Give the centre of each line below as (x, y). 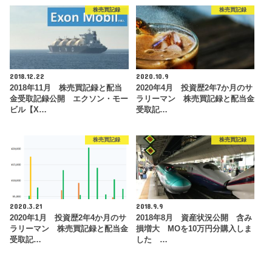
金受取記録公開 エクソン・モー (69, 99)
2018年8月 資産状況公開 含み (194, 218)
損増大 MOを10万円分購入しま (194, 229)
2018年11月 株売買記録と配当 (66, 88)
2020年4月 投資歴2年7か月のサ (194, 88)
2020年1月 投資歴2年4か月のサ (68, 218)
